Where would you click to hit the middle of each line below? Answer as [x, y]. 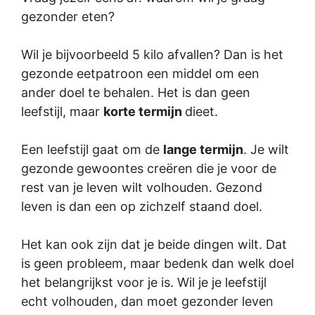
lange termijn [203, 149]
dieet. [201, 111]
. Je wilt [266, 149]
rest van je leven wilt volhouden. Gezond [142, 187]
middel [192, 73]
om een [236, 73]
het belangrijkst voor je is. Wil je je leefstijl [144, 282]
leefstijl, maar [62, 111]
